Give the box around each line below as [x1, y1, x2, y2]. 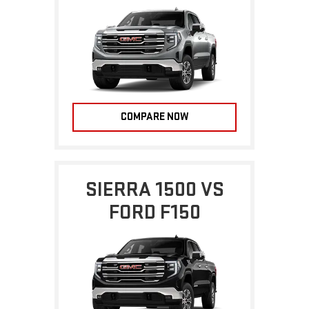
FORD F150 [108, 200, 201, 226]
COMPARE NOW [120, 110, 189, 124]
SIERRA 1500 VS [85, 177, 224, 203]
